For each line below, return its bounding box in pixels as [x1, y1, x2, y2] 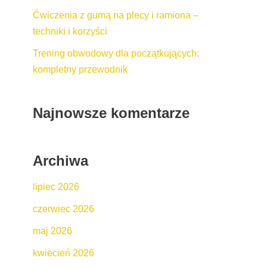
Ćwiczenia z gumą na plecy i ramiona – [33, 10, 198, 20]
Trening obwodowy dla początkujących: [33, 48, 199, 58]
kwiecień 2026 [33, 247, 94, 258]
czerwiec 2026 [33, 203, 94, 214]
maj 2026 [33, 225, 72, 236]
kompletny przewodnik [33, 64, 128, 74]
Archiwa [33, 152, 88, 169]
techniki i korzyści [33, 26, 107, 36]
